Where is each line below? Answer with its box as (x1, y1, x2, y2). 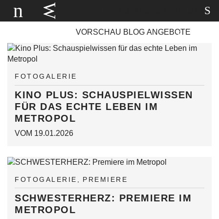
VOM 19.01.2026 (15, 129, 73, 137)
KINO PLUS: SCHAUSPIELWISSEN (15, 89, 193, 100)
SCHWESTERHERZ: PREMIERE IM (15, 192, 192, 203)
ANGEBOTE (147, 28, 191, 36)
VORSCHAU (76, 28, 121, 36)
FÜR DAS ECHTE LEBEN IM (15, 101, 158, 112)
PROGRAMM (105, 6, 152, 15)
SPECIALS (153, 6, 193, 15)
